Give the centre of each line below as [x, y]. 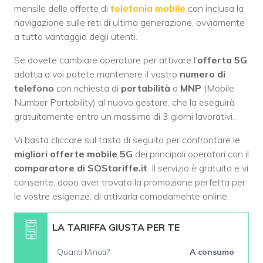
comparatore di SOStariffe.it [81, 168]
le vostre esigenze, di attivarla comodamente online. [122, 196]
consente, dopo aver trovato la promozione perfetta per [130, 182]
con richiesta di [86, 88]
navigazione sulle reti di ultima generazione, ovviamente [129, 22]
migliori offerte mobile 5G [73, 154]
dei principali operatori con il [191, 154]
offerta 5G [222, 60]
